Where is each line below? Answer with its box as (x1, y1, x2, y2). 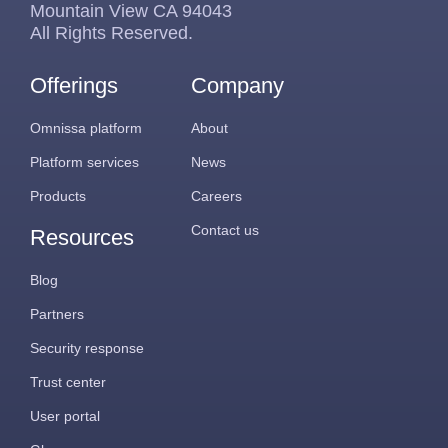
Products (30, 188, 86, 205)
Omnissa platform (30, 120, 142, 137)
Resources (30, 225, 134, 251)
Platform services (30, 154, 139, 171)
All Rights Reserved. (30, 23, 193, 44)
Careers (191, 188, 242, 205)
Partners (30, 306, 84, 323)
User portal (30, 408, 100, 425)
